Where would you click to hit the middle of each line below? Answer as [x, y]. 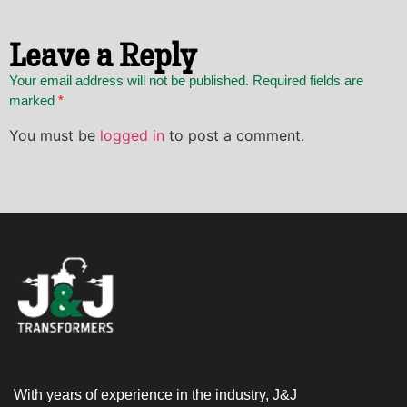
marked [34, 101]
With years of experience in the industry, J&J [155, 394]
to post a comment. [234, 135]
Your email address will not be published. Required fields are [186, 81]
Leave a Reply [103, 55]
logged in [132, 135]
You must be [55, 135]
